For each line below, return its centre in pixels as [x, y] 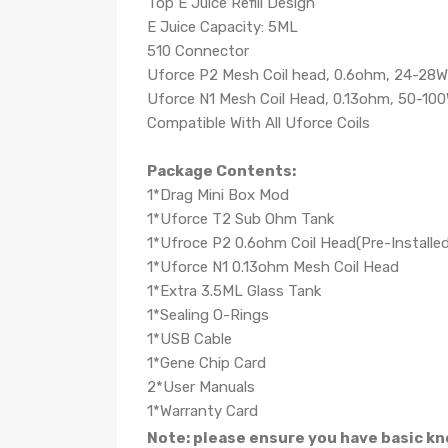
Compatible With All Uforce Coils [258, 123]
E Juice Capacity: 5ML [222, 27]
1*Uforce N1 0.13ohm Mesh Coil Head [273, 267]
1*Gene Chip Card [206, 363]
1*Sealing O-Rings [208, 315]
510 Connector [198, 51]
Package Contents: [221, 171]
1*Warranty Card [202, 411]
